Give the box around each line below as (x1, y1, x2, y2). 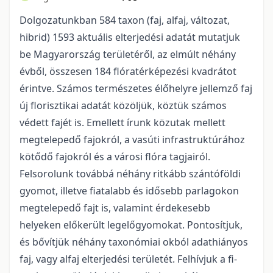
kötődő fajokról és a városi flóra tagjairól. (19, 150, 210, 163)
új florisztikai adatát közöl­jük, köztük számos (19, 99, 227, 112)
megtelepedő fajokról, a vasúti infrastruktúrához (19, 133, 245, 146)
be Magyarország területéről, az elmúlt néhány (19, 48, 236, 61)
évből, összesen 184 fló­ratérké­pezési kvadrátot (19, 65, 236, 78)
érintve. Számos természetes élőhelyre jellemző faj (19, 82, 252, 95)
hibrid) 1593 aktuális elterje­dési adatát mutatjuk (19, 30, 240, 44)
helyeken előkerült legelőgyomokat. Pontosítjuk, (19, 218, 243, 232)
